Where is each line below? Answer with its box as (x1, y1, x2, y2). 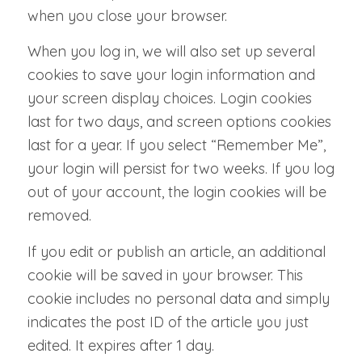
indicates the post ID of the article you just (27, 312, 309, 331)
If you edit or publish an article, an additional (27, 242, 326, 261)
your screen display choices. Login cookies (27, 89, 312, 108)
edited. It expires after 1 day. (27, 335, 214, 355)
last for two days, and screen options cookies (27, 112, 331, 132)
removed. (27, 206, 91, 225)
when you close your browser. (27, 6, 227, 25)
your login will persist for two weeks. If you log (27, 159, 335, 179)
